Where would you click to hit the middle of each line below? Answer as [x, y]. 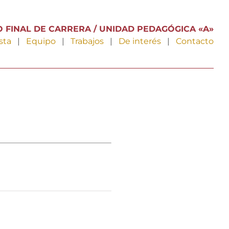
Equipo [41, 41]
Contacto [195, 41]
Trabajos [87, 41]
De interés [140, 41]
